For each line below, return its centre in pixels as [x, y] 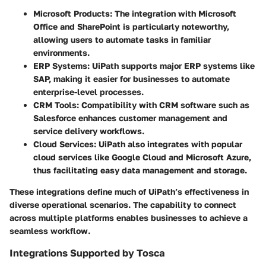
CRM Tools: [56, 105]
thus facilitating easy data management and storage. [140, 170]
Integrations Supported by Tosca [87, 253]
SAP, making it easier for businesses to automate [132, 79]
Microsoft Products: [73, 14]
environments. [61, 53]
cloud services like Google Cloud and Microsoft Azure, [142, 157]
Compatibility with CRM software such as [164, 105]
